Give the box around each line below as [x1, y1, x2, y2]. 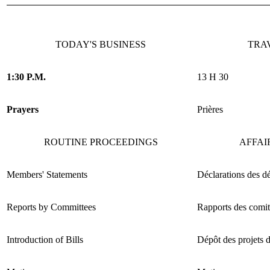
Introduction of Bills [7, 234, 83, 245]
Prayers [7, 104, 39, 115]
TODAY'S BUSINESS [55, 39, 146, 49]
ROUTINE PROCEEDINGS [43, 136, 158, 147]
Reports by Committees [7, 201, 96, 212]
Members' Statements [7, 169, 87, 180]
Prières [197, 104, 223, 115]
